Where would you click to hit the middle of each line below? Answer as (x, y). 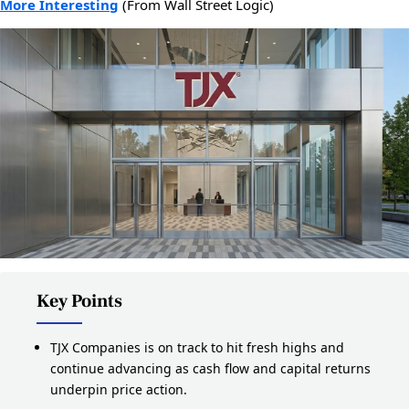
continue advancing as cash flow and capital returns (210, 368)
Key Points (79, 301)
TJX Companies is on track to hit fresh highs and (197, 347)
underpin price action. (119, 389)
